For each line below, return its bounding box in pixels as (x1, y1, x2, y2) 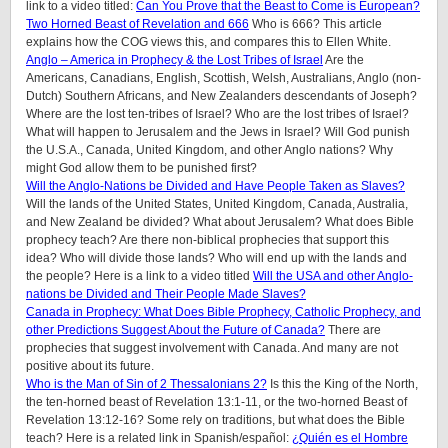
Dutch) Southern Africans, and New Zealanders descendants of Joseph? (26, 89, 417, 103)
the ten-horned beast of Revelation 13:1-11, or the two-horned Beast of (26, 395, 407, 409)
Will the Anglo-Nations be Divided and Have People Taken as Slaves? (26, 179, 405, 193)
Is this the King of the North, (267, 377, 418, 391)
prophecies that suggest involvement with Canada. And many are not (26, 341, 398, 355)
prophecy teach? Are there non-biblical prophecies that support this (26, 233, 389, 247)
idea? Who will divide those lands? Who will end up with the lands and (26, 251, 407, 265)
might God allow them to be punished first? (26, 161, 257, 175)
